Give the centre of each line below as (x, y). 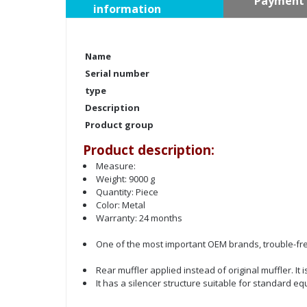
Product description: (149, 150)
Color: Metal (121, 205)
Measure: (116, 166)
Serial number (117, 74)
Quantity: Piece (127, 192)
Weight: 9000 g (125, 179)
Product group (119, 125)
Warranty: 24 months (139, 218)
